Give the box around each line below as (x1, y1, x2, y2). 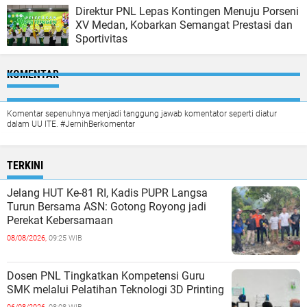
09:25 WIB (49, 234, 82, 243)
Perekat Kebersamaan (7, 214, 113, 227)
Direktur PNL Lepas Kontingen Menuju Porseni (75, 5, 299, 18)
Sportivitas (75, 32, 127, 45)
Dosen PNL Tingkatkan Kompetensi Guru (7, 269, 205, 282)
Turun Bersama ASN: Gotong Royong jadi (7, 200, 206, 213)
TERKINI (7, 159, 43, 172)
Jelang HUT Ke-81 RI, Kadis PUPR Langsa (7, 186, 208, 199)
